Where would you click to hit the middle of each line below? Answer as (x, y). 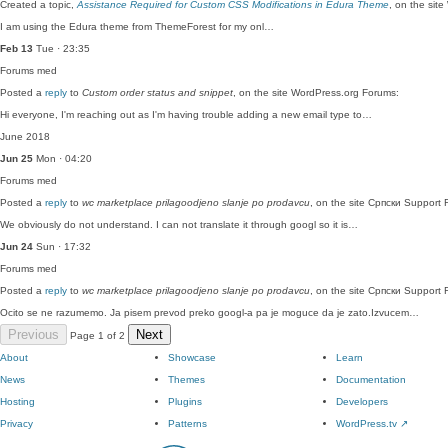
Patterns (187, 423)
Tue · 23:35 (61, 48)
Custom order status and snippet (157, 92)
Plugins (185, 401)
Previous (33, 334)
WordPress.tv (368, 423)
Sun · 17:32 (62, 246)
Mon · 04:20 (62, 158)
